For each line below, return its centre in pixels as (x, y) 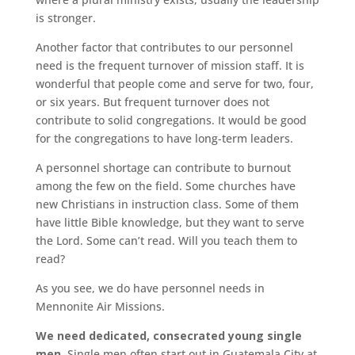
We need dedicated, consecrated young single (168, 335)
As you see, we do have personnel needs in (150, 288)
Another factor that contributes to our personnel (164, 47)
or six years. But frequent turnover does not (152, 101)
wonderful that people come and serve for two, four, (174, 83)
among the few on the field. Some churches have (165, 185)
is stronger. (65, 17)
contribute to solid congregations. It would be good (171, 120)
